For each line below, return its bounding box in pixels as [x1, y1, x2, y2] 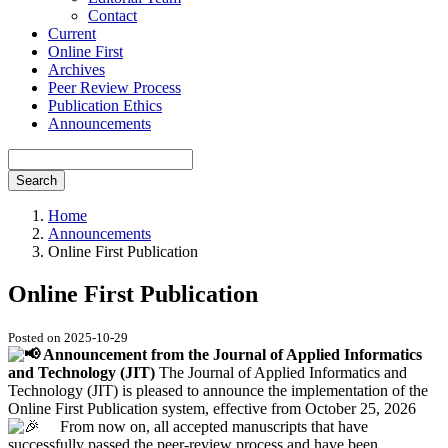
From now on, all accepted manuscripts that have [40, 417, 368, 435]
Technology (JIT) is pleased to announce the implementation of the [8, 381, 428, 399]
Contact [88, 7, 137, 24]
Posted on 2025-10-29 [8, 329, 128, 345]
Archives [48, 61, 105, 78]
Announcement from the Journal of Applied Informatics [40, 345, 422, 363]
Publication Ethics [48, 97, 162, 114]
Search [16, 173, 57, 188]
